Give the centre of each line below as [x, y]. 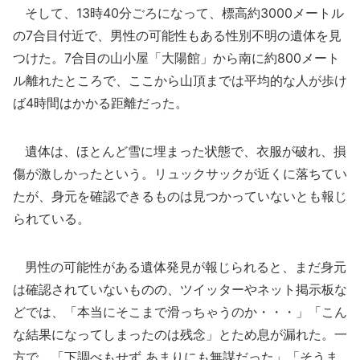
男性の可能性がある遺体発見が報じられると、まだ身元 [180, 267]
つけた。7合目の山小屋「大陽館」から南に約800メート [176, 58]
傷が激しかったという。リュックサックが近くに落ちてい [180, 174]
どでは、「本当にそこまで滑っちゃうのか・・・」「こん [180, 312]
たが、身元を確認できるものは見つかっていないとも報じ [180, 196]
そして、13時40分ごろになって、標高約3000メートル [178, 13]
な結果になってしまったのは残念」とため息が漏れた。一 [180, 334]
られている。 [51, 219]
